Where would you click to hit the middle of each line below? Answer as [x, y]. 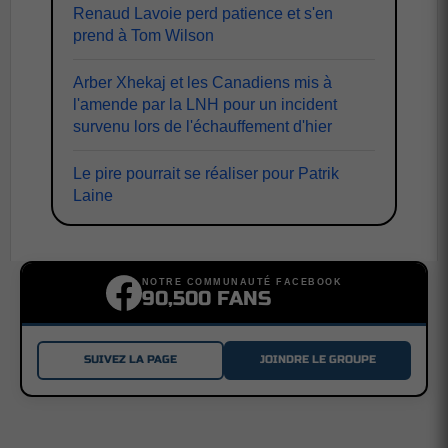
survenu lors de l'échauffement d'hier [202, 126]
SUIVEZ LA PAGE [130, 360]
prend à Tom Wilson [143, 35]
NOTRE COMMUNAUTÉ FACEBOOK [242, 282]
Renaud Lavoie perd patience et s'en [203, 13]
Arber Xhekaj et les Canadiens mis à [202, 82]
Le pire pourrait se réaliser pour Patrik [206, 173]
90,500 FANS [206, 299]
